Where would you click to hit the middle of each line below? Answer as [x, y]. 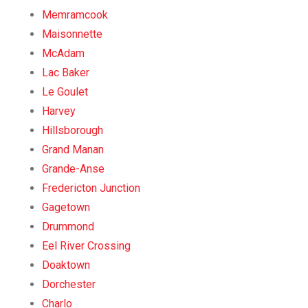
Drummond [68, 226]
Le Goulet [65, 91]
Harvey [59, 111]
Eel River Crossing [86, 245]
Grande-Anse [73, 168]
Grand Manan [73, 149]
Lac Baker [66, 72]
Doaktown [66, 265]
